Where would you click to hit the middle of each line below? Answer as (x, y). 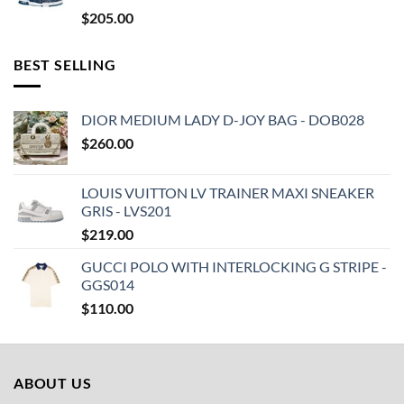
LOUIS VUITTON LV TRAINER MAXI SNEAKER (228, 193)
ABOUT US (53, 383)
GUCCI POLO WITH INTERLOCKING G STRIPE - (234, 267)
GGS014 (108, 285)
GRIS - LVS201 (126, 211)
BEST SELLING (65, 64)
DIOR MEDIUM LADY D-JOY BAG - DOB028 (223, 120)
